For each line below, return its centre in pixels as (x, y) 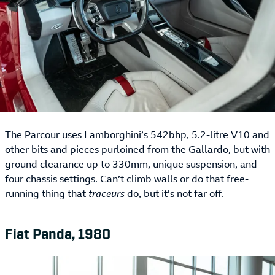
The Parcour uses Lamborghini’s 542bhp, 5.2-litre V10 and (137, 135)
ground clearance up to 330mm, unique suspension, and (131, 164)
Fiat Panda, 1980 (58, 233)
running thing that (47, 194)
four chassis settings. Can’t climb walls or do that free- (127, 179)
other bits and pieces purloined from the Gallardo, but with (137, 149)
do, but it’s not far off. (174, 194)
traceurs (107, 194)
